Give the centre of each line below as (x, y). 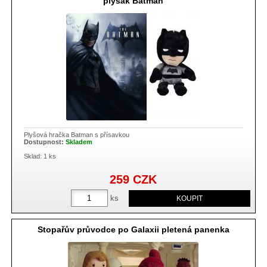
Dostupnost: (45, 142)
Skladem (79, 142)
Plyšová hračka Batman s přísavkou (77, 135)
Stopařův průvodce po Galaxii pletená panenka (133, 229)
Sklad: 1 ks (40, 156)
